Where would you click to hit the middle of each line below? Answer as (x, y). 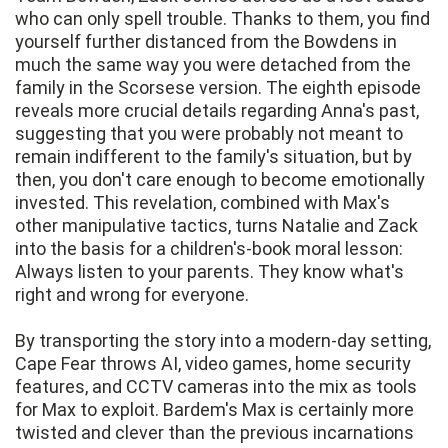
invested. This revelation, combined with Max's (202, 203)
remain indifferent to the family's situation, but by (213, 157)
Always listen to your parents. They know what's (209, 272)
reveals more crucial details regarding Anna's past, (217, 111)
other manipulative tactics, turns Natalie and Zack (216, 226)
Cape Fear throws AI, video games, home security (213, 364)
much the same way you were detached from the (213, 65)
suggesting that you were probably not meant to (209, 134)
